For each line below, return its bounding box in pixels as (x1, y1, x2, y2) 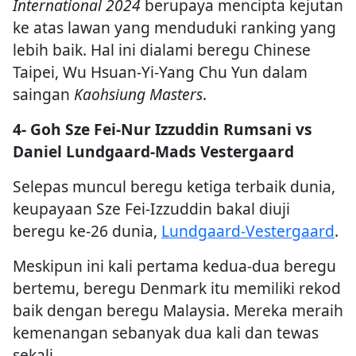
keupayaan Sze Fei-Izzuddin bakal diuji (13, 197, 290, 219)
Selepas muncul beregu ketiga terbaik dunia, (13, 175, 335, 197)
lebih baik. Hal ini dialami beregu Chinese (13, 38, 311, 60)
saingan (13, 83, 74, 105)
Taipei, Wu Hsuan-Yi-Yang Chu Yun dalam (13, 60, 308, 83)
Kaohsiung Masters (74, 83, 203, 105)
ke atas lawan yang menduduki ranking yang (13, 16, 336, 38)
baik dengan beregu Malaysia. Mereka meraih (13, 299, 343, 321)
